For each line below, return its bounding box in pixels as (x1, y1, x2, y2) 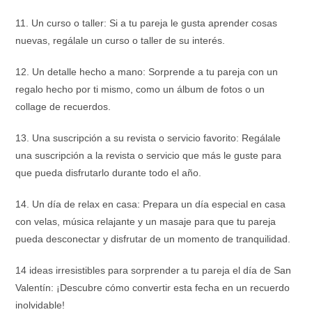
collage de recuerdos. (15, 101, 111, 112)
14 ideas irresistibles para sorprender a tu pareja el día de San (15, 265, 292, 276)
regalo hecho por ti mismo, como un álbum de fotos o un (15, 84, 265, 95)
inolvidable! (15, 299, 65, 311)
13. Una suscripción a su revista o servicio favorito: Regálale (15, 132, 281, 143)
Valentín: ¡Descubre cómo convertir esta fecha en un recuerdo (15, 282, 290, 293)
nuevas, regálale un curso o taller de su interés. (15, 35, 226, 46)
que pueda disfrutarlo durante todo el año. (15, 167, 202, 178)
